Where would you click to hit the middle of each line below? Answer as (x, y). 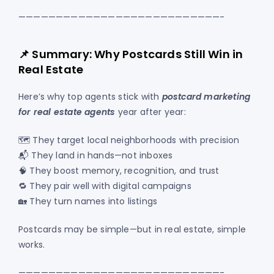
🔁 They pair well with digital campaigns (105, 186)
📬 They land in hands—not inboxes (96, 156)
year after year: (150, 112)
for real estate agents (67, 112)
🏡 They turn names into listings (88, 202)
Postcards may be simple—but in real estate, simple (132, 230)
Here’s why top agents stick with (90, 97)
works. (32, 245)
